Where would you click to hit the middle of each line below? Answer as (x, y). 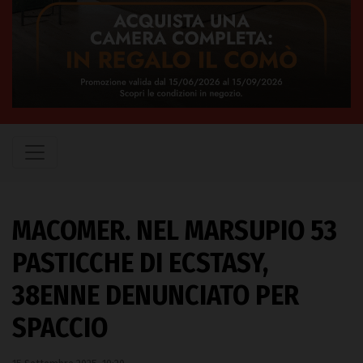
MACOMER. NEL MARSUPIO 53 (175, 230)
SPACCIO (60, 327)
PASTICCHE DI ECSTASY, (140, 263)
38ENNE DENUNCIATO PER (156, 295)
